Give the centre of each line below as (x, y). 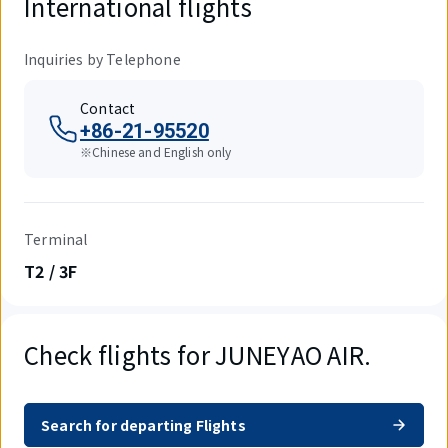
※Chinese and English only (156, 151)
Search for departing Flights (143, 424)
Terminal (56, 239)
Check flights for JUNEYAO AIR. (198, 354)
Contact (108, 108)
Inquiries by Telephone (102, 59)
